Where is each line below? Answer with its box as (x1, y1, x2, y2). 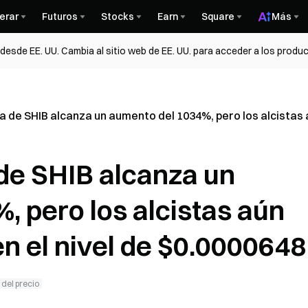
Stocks (101, 10, 134, 23)
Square (201, 10, 234, 23)
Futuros (42, 10, 78, 23)
